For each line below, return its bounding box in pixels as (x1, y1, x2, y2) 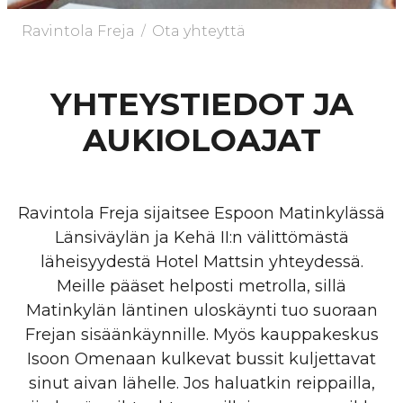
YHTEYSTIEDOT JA (49, 84, 354, 123)
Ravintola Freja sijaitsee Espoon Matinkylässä (18, 202, 385, 223)
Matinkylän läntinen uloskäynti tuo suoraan (25, 300, 378, 320)
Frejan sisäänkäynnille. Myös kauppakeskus (24, 324, 379, 345)
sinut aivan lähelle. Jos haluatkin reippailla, (28, 372, 375, 393)
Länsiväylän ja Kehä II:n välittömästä (54, 227, 349, 247)
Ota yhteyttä (152, 22, 246, 40)
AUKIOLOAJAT (82, 120, 321, 159)
